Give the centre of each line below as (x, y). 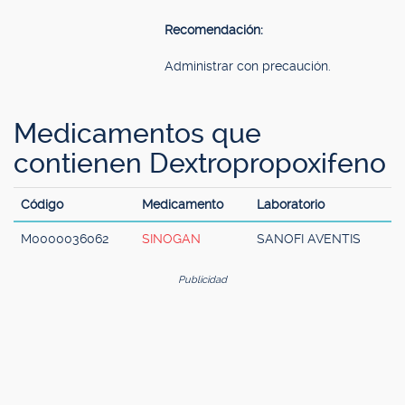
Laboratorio (291, 204)
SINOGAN (171, 239)
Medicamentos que (137, 133)
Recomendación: (214, 30)
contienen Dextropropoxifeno (200, 163)
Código (42, 204)
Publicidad (202, 280)
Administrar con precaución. (248, 66)
